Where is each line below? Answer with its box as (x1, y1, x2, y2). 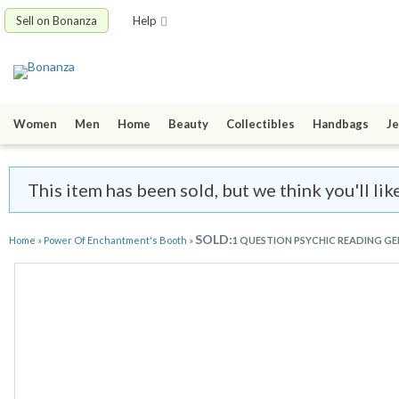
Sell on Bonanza (16, 13, 97, 28)
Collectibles (226, 117, 295, 132)
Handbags (313, 117, 369, 132)
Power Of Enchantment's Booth (44, 234, 187, 247)
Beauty (168, 117, 208, 132)
